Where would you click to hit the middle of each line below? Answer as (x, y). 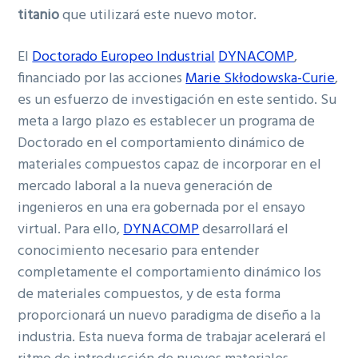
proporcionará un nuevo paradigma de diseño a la (169, 316)
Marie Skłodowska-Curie (261, 79)
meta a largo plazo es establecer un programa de (167, 122)
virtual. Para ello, (71, 230)
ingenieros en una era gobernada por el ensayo (162, 209)
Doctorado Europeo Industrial (124, 58)
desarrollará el (244, 230)
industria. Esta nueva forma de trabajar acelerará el (172, 338)
